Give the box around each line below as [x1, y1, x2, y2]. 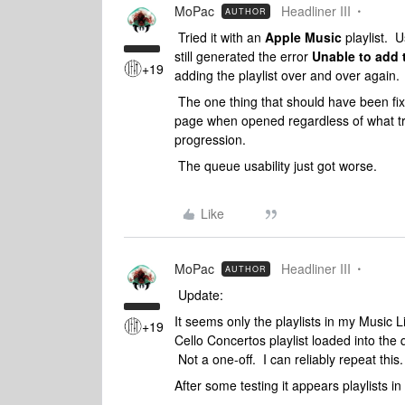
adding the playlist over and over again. [174, 66, 400, 84]
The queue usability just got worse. [174, 156, 377, 174]
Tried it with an [174, 28, 265, 46]
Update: [174, 286, 223, 304]
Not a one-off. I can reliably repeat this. [174, 350, 403, 368]
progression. [174, 130, 246, 148]
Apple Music [265, 28, 342, 46]
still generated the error [174, 47, 312, 65]
